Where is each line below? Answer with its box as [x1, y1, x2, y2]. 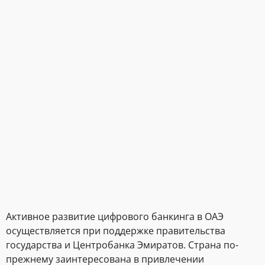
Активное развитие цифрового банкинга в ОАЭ [6, 209, 224, 223]
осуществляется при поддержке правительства [6, 224, 225, 237]
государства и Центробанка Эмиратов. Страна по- [6, 238, 238, 251]
